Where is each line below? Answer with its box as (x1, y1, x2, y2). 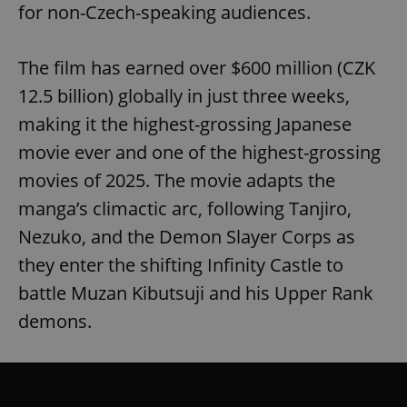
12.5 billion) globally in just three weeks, (18, 83, 350, 108)
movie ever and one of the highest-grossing (18, 139, 381, 164)
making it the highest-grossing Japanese (18, 111, 352, 136)
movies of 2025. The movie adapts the (18, 167, 335, 193)
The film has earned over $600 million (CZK (18, 55, 375, 80)
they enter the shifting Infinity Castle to (18, 252, 343, 277)
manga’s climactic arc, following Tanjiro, (18, 195, 352, 221)
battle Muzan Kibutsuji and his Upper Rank (18, 280, 373, 305)
